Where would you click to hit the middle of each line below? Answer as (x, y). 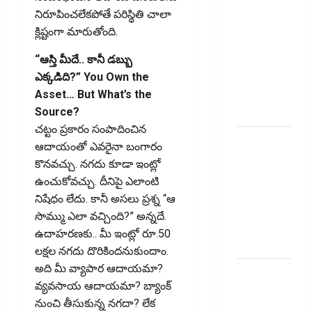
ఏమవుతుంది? (267, 42)
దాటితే (251, 25)
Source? (57, 112)
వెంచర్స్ (253, 290)
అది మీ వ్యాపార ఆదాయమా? (99, 269)
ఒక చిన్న (255, 60)
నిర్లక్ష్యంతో (257, 77)
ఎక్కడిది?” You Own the (92, 77)
